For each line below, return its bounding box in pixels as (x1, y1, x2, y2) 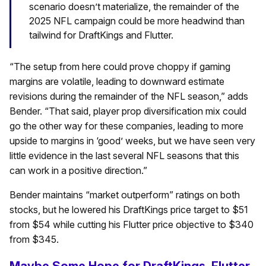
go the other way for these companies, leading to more (9, 120, 243, 132)
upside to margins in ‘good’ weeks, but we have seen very (9, 135, 255, 147)
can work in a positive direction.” (9, 164, 147, 177)
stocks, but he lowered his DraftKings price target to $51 (9, 204, 248, 216)
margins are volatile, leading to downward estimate (9, 75, 224, 88)
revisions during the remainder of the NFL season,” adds (9, 90, 248, 103)
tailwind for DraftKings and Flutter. (29, 29, 173, 42)
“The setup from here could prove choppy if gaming (9, 61, 230, 73)
